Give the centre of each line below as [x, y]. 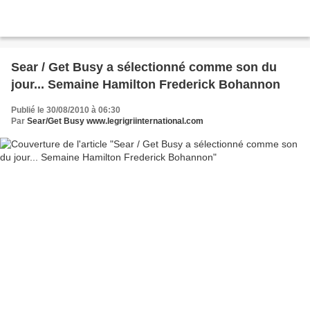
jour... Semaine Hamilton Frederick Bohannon [146, 84]
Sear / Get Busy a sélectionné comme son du [144, 67]
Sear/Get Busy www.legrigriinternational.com [115, 121]
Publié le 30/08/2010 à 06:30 [66, 110]
